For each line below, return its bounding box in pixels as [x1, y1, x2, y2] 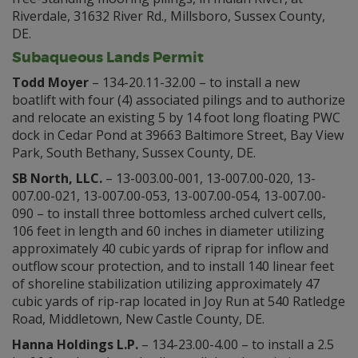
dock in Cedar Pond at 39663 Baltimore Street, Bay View [12, 126, 344, 144]
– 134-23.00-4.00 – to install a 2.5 [138, 336, 334, 353]
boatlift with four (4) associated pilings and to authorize [12, 91, 345, 109]
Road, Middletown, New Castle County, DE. [12, 310, 265, 328]
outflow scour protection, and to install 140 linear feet [12, 257, 334, 275]
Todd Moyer [12, 74, 89, 91]
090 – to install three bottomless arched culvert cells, [12, 205, 326, 222]
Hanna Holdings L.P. [12, 336, 138, 353]
